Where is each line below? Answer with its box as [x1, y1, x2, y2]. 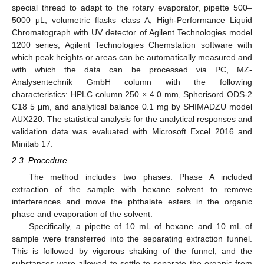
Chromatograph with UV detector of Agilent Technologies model [12, 28, 252, 38]
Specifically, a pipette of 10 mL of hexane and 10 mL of [28, 221, 252, 231]
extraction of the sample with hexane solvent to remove [12, 184, 252, 194]
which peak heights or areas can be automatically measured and [12, 52, 252, 62]
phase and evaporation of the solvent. [12, 209, 153, 219]
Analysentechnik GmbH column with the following [12, 77, 252, 87]
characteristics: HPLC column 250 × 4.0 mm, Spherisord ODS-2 [12, 90, 252, 100]
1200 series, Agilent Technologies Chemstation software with [12, 40, 252, 50]
